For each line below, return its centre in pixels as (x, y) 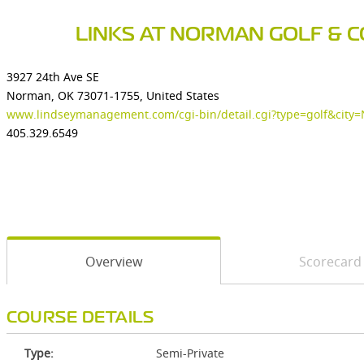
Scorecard (330, 262)
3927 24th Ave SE (53, 77)
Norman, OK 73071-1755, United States (113, 95)
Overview (114, 262)
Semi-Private (190, 353)
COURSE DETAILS (80, 318)
